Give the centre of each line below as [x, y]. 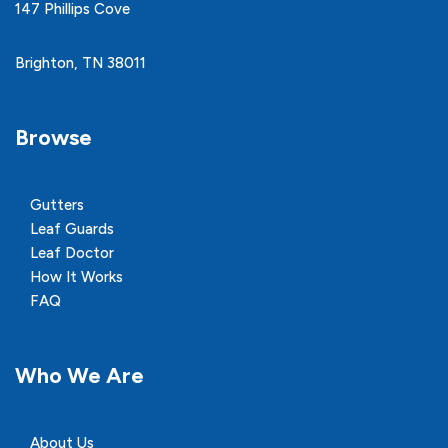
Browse [53, 137]
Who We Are [79, 375]
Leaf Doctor [72, 253]
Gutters [57, 205]
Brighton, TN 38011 [80, 63]
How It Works [76, 277]
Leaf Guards [72, 229]
